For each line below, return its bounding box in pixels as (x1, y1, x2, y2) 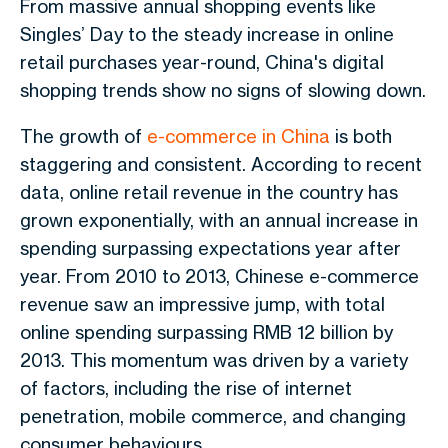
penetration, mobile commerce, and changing (20, 405, 406, 427)
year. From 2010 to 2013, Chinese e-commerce (20, 265, 419, 287)
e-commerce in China (147, 125, 330, 147)
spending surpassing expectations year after (20, 237, 401, 259)
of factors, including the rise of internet (20, 377, 352, 399)
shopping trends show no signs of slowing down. (20, 79, 426, 101)
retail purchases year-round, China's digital (20, 51, 384, 73)
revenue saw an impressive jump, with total (20, 293, 385, 315)
